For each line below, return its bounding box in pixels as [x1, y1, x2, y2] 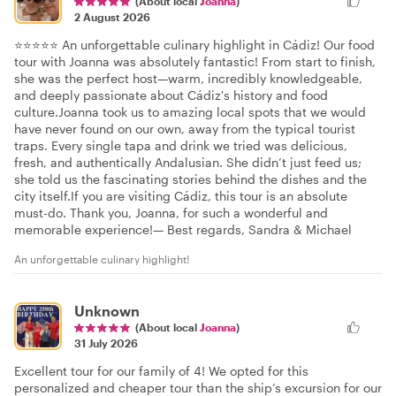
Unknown [74, 302, 140, 319]
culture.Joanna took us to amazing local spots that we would [14, 104, 366, 119]
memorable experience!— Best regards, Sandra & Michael [14, 222, 352, 237]
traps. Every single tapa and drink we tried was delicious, [14, 138, 347, 153]
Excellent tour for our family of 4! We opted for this [14, 363, 308, 378]
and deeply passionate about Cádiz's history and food [14, 88, 328, 103]
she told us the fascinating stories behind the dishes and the [14, 171, 367, 187]
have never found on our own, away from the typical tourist [14, 121, 355, 136]
